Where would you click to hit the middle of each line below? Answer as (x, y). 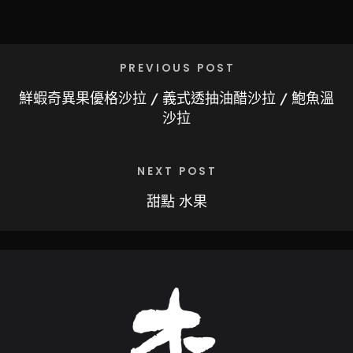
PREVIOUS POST (177, 68)
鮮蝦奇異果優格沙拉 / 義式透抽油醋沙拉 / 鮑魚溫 (176, 98)
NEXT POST (177, 171)
